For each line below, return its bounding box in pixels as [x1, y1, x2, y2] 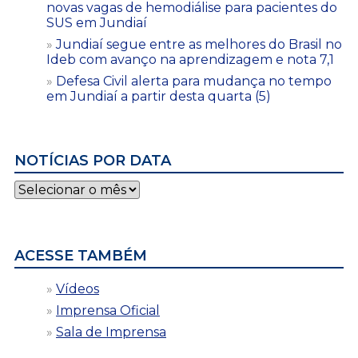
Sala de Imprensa [56, 324, 166, 340]
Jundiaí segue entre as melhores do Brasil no [56, 36, 342, 52]
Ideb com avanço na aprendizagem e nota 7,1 [46, 51, 334, 67]
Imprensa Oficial [56, 302, 160, 318]
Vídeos [56, 280, 99, 296]
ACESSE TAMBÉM [14, 246, 147, 265]
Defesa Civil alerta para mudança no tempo [56, 73, 332, 89]
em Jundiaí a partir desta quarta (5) [46, 88, 271, 104]
